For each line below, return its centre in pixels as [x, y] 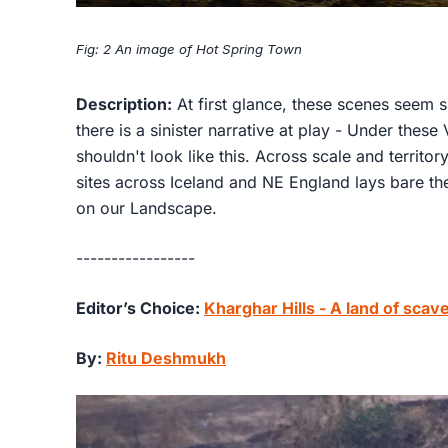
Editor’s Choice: [140, 307]
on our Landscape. [146, 207]
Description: [124, 103]
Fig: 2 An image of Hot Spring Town [189, 48]
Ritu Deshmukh [166, 357]
